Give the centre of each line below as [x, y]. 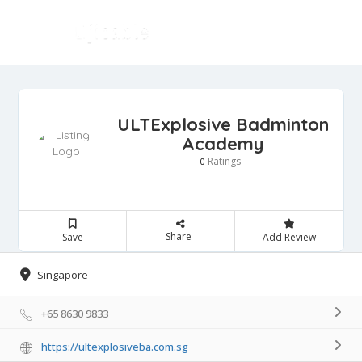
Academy [223, 143]
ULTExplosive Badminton [223, 124]
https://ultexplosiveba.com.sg [115, 347]
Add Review [289, 237]
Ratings [223, 161]
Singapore [63, 275]
